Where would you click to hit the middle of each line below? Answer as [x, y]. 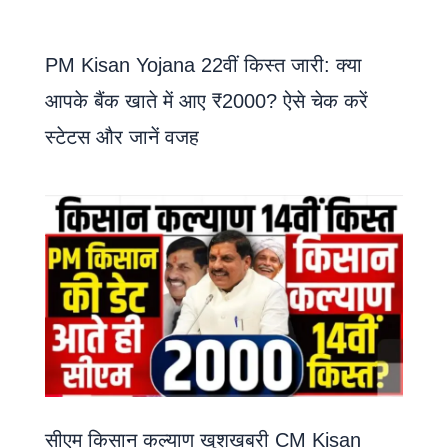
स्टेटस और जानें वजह [122, 137]
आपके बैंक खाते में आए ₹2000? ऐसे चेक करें [206, 101]
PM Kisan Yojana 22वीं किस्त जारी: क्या [203, 65]
